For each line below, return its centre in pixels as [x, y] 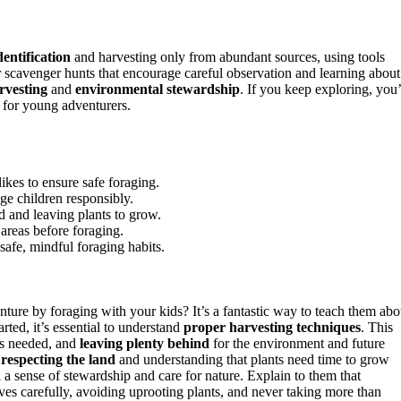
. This [377, 328]
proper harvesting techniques [272, 328]
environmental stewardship [158, 89]
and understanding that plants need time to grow [252, 360]
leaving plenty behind [145, 344]
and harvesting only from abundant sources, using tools [228, 56]
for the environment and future [297, 344]
